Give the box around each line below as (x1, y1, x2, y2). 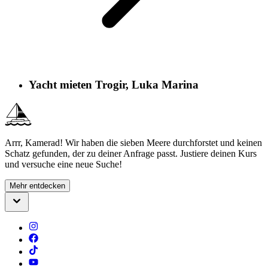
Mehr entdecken (10, 181, 65, 190)
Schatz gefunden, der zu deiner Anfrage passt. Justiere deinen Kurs (5, 148, 257, 159)
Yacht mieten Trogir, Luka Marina (29, 78, 199, 92)
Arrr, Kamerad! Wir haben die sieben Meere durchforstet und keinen (5, 137, 262, 148)
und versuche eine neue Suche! (5, 159, 122, 169)
